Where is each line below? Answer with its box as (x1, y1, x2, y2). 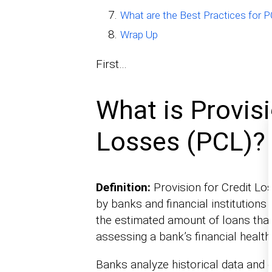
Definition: (95, 180, 151, 194)
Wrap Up (120, 29, 158, 41)
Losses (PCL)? (95, 126, 265, 157)
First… (95, 57, 127, 72)
